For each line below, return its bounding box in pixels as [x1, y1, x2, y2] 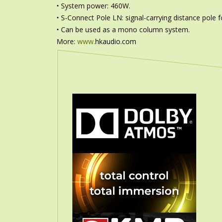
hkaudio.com [95, 37, 136, 46]
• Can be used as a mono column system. [56, 25, 190, 34]
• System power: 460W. [56, 1, 130, 10]
